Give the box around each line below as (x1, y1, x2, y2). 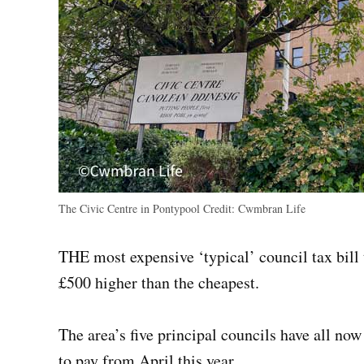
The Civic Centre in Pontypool (58, 201, 203, 217)
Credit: (203, 201, 235, 217)
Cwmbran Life (235, 201, 305, 217)
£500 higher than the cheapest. (58, 271, 265, 294)
